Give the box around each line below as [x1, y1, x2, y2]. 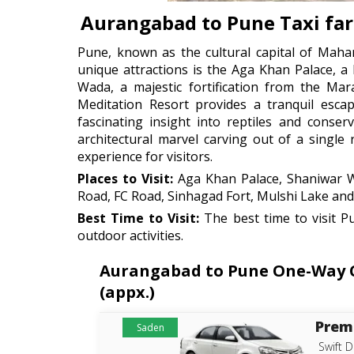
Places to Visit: [77, 170, 174, 187]
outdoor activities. [77, 227, 183, 244]
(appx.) [99, 281, 155, 303]
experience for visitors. [77, 148, 213, 165]
